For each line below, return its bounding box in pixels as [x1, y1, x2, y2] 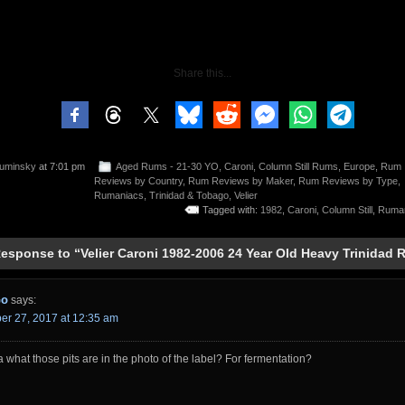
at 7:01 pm [36, 161, 85, 173]
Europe [344, 161, 375, 173]
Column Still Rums [259, 161, 338, 173]
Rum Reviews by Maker [188, 175, 293, 187]
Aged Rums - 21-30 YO [116, 161, 219, 173]
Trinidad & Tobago [149, 190, 229, 202]
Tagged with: [202, 204, 260, 216]
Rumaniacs [94, 190, 144, 202]
